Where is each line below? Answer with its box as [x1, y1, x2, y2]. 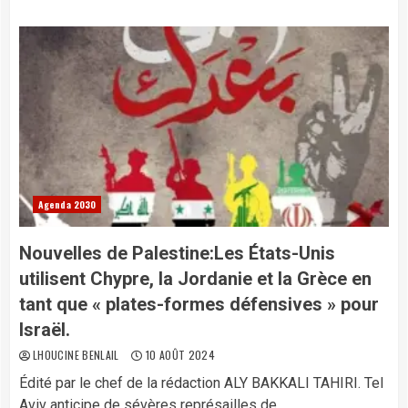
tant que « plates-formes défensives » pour [19, 293, 379, 315]
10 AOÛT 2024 [142, 347, 216, 362]
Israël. [19, 319, 70, 341]
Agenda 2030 [38, 198, 97, 211]
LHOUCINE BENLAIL [33, 347, 123, 362]
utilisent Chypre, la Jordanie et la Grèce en [19, 268, 372, 290]
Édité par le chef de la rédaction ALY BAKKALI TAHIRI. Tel [19, 374, 383, 392]
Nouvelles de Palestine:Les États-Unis [19, 242, 335, 264]
